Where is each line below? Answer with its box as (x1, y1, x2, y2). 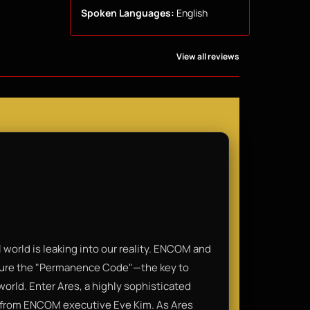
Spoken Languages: (80, 6, 174, 19)
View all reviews (176, 50, 239, 62)
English (174, 6, 208, 19)
